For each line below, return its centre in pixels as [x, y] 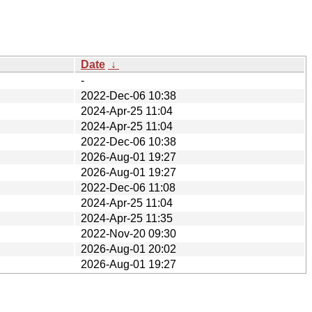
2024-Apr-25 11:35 [127, 218]
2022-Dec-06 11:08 [128, 187]
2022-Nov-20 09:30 [128, 233]
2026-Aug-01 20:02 [128, 249]
